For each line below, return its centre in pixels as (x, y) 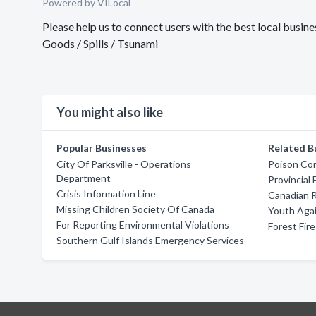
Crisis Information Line (106, 194)
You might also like (110, 112)
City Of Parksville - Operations (124, 164)
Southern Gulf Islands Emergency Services (150, 240)
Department (84, 178)
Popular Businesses (102, 148)
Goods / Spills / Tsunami (100, 43)
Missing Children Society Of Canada (135, 209)
